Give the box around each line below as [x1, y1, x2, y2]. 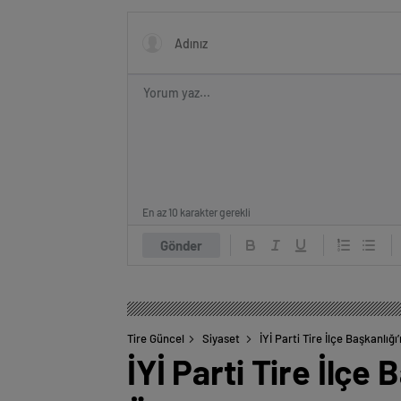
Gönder [160, 237, 202, 254]
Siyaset [202, 331, 240, 346]
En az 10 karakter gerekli [142, 206, 251, 219]
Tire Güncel [127, 331, 184, 346]
